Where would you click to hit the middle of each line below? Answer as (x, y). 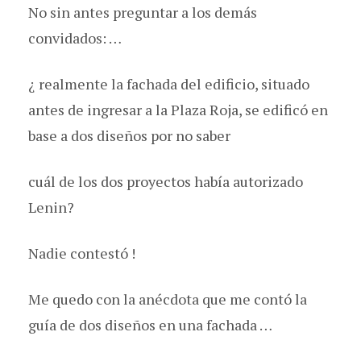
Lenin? (51, 207)
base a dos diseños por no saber (129, 135)
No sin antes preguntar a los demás (143, 12)
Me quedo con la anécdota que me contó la (168, 299)
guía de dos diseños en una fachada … (150, 324)
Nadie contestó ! (82, 253)
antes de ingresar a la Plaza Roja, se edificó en (178, 109)
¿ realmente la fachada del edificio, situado (169, 83)
